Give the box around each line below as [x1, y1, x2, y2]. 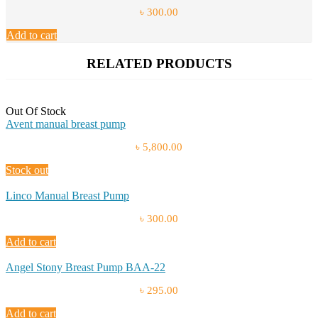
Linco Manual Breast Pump [6, 190, 129, 202]
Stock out [6, 164, 48, 177]
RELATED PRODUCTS [86, 55, 232, 71]
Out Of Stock [6, 105, 66, 118]
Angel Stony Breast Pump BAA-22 [6, 261, 165, 274]
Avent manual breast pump [6, 118, 126, 131]
